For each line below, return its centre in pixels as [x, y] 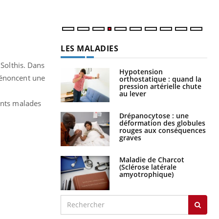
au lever [133, 93]
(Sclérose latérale [148, 167]
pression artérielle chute [160, 86]
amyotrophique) [146, 174]
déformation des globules [162, 123]
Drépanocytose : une [154, 115]
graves [130, 137]
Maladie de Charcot [152, 159]
